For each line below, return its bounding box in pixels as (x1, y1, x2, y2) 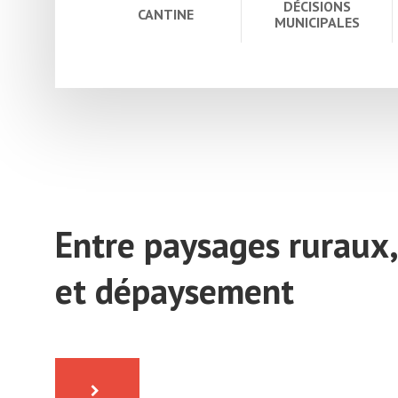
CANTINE (138, 4, 194, 23)
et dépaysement (55, 267, 294, 314)
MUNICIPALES (274, 12, 360, 31)
